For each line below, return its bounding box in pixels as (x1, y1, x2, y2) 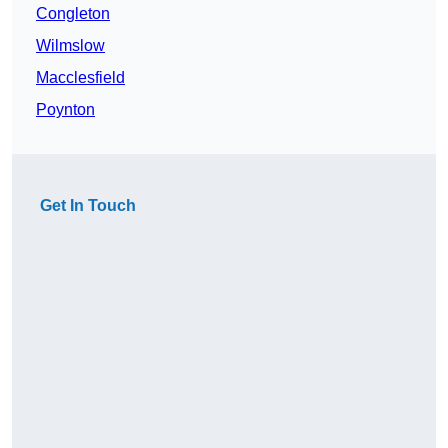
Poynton (36, 101, 95, 119)
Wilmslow (36, 37, 105, 55)
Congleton (36, 5, 110, 23)
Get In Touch (40, 197, 136, 215)
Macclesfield (36, 69, 125, 87)
